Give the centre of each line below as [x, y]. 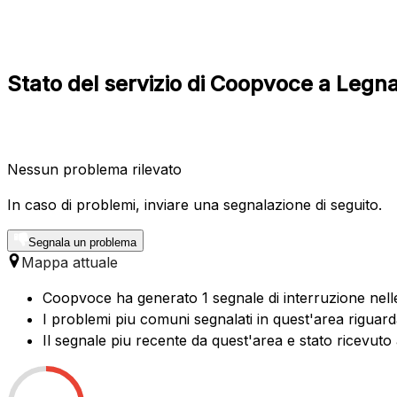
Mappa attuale [70, 262]
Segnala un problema [82, 242]
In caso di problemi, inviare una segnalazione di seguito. [195, 204]
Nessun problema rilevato [94, 169]
